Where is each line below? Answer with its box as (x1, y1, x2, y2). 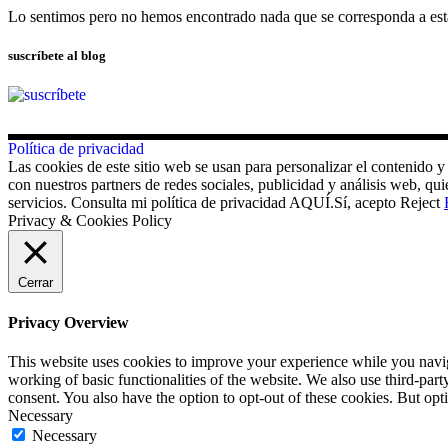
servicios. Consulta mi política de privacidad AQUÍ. (8, 193, 334, 211)
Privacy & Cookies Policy (8, 211, 172, 229)
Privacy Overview (8, 314, 129, 332)
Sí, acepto (334, 193, 396, 211)
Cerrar (18, 274, 53, 290)
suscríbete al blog (8, 47, 106, 63)
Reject (400, 193, 440, 211)
